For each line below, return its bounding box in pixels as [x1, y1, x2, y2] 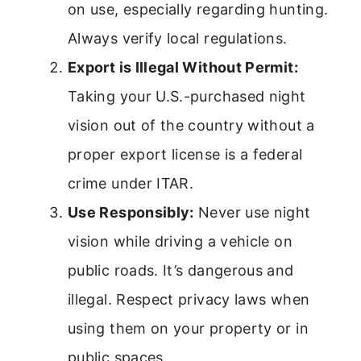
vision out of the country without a [68, 116, 315, 134]
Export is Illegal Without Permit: [68, 58, 298, 76]
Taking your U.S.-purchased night [68, 87, 306, 105]
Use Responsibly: [68, 203, 194, 221]
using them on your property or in [68, 319, 309, 337]
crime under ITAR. [68, 174, 194, 192]
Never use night [193, 203, 311, 221]
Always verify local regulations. [68, 29, 288, 47]
